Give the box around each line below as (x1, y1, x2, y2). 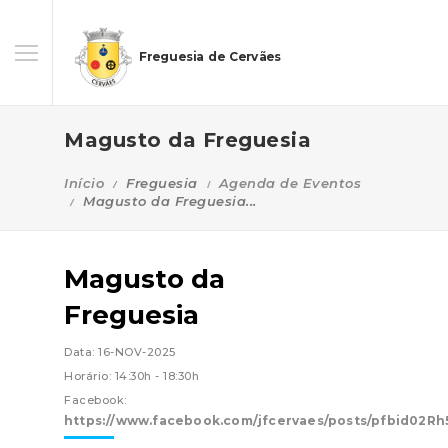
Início (64, 175, 104, 191)
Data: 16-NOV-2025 (64, 345, 176, 359)
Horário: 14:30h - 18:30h (64, 369, 199, 383)
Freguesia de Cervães (139, 49, 281, 65)
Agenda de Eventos (218, 175, 361, 191)
